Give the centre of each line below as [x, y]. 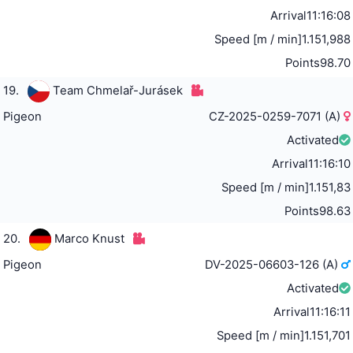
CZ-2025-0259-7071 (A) [277, 116]
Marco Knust [89, 238]
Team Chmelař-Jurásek [117, 90]
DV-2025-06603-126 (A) [273, 264]
